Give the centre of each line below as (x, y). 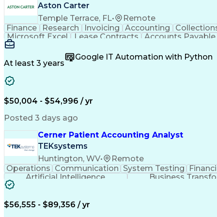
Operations (28, 168)
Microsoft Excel (38, 37)
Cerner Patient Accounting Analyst (110, 135)
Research (61, 28)
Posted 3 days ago (41, 118)
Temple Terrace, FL (75, 18)
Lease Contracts (106, 37)
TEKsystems (63, 146)
